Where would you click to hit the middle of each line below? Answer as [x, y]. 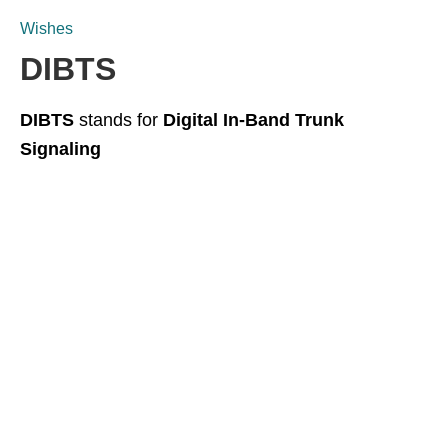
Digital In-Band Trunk [253, 120]
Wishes [46, 28]
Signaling [60, 149]
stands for [118, 120]
